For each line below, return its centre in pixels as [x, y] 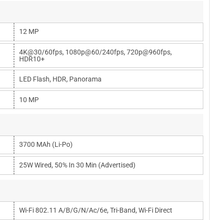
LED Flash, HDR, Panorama [60, 79]
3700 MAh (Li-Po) [46, 144]
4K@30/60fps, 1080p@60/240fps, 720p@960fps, [96, 52]
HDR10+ [32, 59]
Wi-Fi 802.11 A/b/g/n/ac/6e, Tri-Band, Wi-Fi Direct [96, 210]
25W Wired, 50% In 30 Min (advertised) [77, 165]
